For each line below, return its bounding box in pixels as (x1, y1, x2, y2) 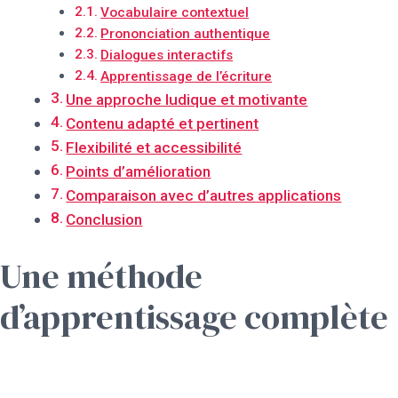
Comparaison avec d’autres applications (66, 186, 342, 204)
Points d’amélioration (66, 162, 211, 180)
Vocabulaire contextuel (100, 4, 250, 20)
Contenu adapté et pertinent (66, 114, 259, 132)
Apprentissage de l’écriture (100, 68, 273, 84)
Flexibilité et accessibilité (66, 138, 243, 156)
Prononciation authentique (100, 25, 271, 42)
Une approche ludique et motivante (66, 90, 308, 108)
